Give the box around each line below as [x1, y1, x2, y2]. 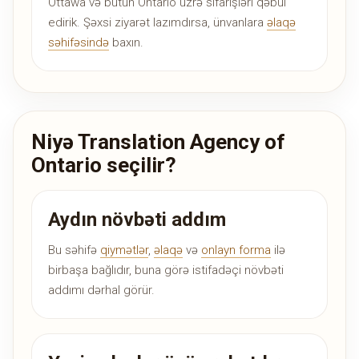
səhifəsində [48, 35, 109, 50]
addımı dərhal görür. [48, 283, 155, 298]
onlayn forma [201, 243, 271, 258]
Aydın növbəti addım [48, 208, 226, 232]
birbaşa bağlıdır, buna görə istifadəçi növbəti [48, 263, 284, 278]
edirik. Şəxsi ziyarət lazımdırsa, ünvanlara [48, 15, 267, 30]
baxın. [109, 35, 143, 50]
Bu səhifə [48, 243, 100, 258]
